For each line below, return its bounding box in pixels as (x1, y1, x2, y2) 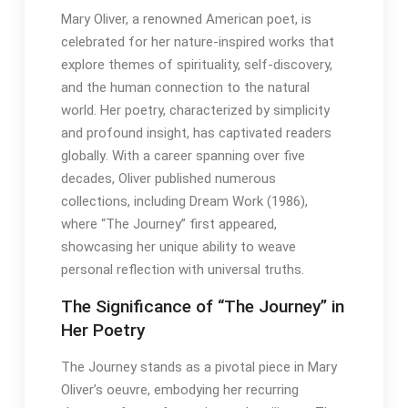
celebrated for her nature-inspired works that (60, 34, 334, 51)
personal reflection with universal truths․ (60, 261, 304, 279)
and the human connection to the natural (60, 79, 310, 97)
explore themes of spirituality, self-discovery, (60, 56, 332, 74)
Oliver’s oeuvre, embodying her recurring (60, 382, 299, 399)
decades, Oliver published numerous (60, 170, 276, 188)
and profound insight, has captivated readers (60, 125, 331, 142)
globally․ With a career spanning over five (60, 148, 305, 165)
